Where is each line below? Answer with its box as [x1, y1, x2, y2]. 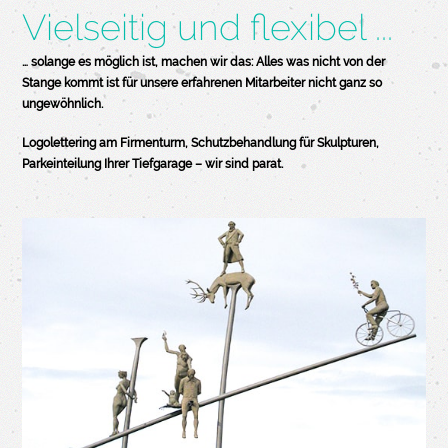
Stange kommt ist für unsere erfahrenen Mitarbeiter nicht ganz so [22, 75, 383, 90]
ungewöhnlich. [22, 96, 104, 111]
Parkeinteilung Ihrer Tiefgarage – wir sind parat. [22, 156, 284, 171]
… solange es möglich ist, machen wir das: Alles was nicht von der [22, 54, 386, 69]
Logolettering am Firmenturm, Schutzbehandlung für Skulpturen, [22, 135, 380, 150]
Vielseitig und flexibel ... [22, 5, 394, 48]
